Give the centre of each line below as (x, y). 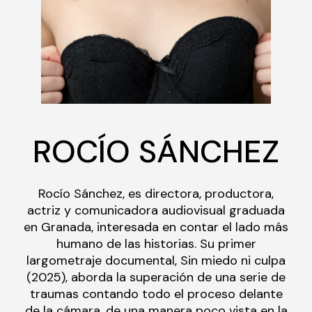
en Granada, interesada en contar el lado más (156, 227)
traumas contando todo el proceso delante (156, 294)
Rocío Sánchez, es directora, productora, (156, 194)
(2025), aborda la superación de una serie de (156, 278)
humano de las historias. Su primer (156, 244)
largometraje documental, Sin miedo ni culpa (156, 261)
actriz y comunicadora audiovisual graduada (156, 211)
